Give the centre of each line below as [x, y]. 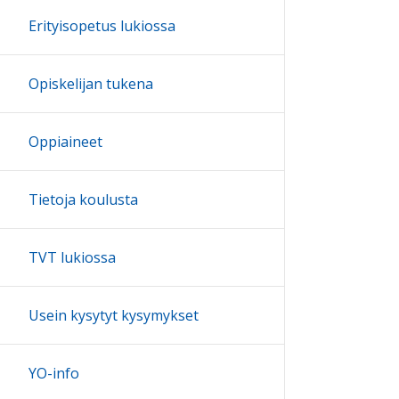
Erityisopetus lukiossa [102, 26]
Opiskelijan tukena [91, 84]
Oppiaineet [65, 142]
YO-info [54, 374]
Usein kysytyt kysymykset [114, 316]
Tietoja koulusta [83, 200]
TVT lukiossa [72, 258]
